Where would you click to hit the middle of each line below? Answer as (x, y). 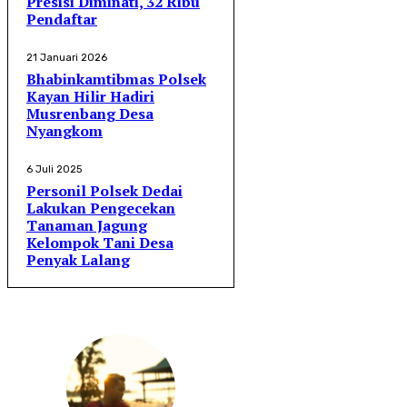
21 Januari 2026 (67, 58)
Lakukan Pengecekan (101, 208)
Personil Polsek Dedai (104, 191)
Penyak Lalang (78, 260)
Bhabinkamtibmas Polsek (116, 79)
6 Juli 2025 (54, 170)
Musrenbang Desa (90, 114)
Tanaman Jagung (87, 226)
